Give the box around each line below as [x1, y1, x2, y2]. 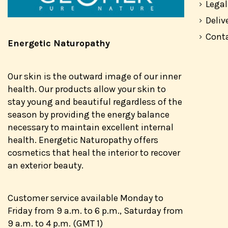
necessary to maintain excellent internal [8, 121, 174, 133]
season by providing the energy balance [8, 108, 169, 120]
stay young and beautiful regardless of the [8, 96, 182, 107]
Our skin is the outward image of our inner [8, 70, 181, 82]
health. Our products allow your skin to [8, 83, 166, 95]
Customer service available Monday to [8, 192, 163, 204]
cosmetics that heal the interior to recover [8, 147, 180, 158]
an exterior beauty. [8, 159, 83, 171]
